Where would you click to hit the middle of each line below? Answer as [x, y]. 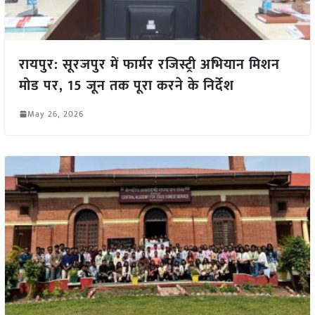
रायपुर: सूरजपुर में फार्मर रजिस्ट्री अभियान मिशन [149, 64]
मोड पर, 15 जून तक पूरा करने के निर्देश [130, 85]
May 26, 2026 [55, 114]
